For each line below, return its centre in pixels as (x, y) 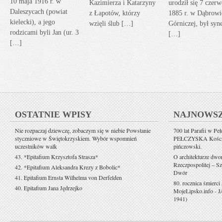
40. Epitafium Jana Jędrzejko (49, 188)
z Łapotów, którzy (115, 13)
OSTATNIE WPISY (53, 115)
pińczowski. (188, 146)
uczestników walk (36, 146)
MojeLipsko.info (193, 191)
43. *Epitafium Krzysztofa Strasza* (56, 157)
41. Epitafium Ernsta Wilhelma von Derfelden (68, 178)
